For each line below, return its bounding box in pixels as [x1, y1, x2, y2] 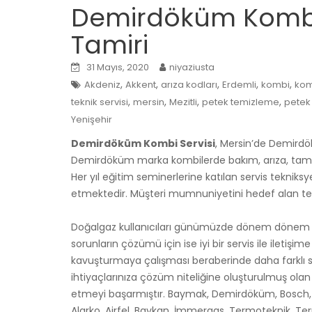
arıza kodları [161, 77, 217, 91]
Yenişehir [71, 112, 112, 126]
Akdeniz [84, 77, 120, 91]
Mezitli [169, 95, 197, 109]
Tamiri [71, 26, 148, 63]
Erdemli [222, 77, 256, 91]
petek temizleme [202, 95, 279, 109]
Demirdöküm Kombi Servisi [71, 136, 215, 150]
